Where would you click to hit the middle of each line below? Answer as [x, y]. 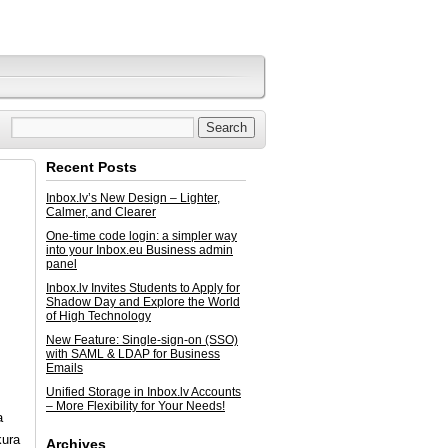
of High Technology [98, 316]
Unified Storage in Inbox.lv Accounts [143, 392]
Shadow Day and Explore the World [143, 302]
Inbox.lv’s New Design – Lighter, [133, 198]
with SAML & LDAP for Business [133, 354]
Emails [64, 368]
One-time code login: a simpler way [141, 236]
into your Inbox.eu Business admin [139, 250]
